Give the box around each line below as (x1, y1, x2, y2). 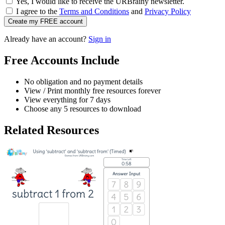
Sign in (88, 35, 111, 44)
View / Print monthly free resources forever (24, 86, 161, 95)
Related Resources (4, 123, 99, 137)
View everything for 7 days (24, 95, 110, 104)
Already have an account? (4, 35, 88, 44)
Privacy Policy (145, 7, 191, 16)
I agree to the (16, 7, 59, 16)
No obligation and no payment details (24, 77, 143, 86)
